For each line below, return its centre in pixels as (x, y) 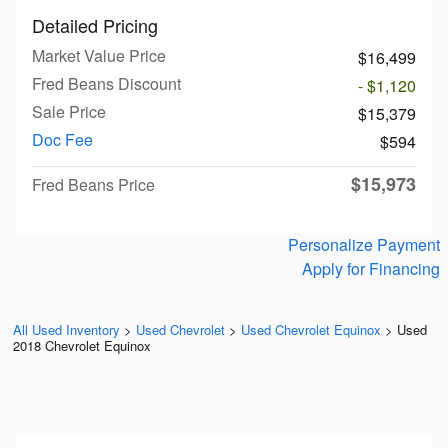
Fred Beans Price (93, 184)
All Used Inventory (66, 329)
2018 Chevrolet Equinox (82, 345)
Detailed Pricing (95, 24)
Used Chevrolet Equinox (311, 329)
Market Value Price (99, 55)
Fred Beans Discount (106, 83)
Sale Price (69, 111)
